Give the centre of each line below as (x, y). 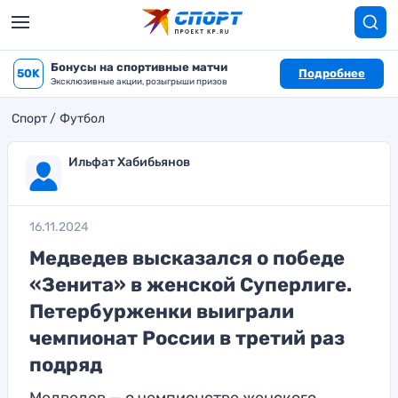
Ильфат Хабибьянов (129, 162)
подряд (66, 365)
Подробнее (332, 73)
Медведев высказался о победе (187, 258)
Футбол (82, 119)
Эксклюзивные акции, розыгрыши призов (139, 82)
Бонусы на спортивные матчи (139, 67)
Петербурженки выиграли (162, 311)
